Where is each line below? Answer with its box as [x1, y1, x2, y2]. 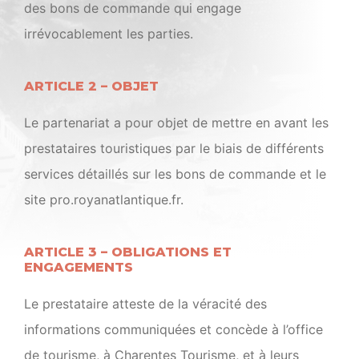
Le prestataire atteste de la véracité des [24, 296, 267, 312]
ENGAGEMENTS [24, 260, 133, 275]
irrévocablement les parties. [24, 26, 193, 42]
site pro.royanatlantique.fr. [24, 192, 184, 208]
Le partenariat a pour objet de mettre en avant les [24, 115, 329, 131]
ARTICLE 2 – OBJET [24, 79, 159, 94]
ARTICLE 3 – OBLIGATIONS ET [24, 244, 232, 260]
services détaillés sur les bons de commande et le [24, 166, 326, 182]
